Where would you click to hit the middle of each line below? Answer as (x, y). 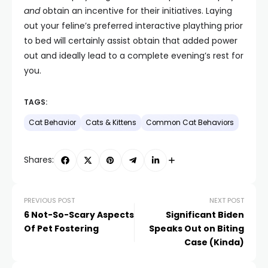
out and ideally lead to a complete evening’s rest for (134, 55)
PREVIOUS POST (49, 200)
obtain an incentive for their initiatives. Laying (136, 10)
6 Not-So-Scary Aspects (79, 214)
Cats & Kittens (111, 122)
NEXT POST (227, 200)
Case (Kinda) (214, 242)
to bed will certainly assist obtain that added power (131, 40)
